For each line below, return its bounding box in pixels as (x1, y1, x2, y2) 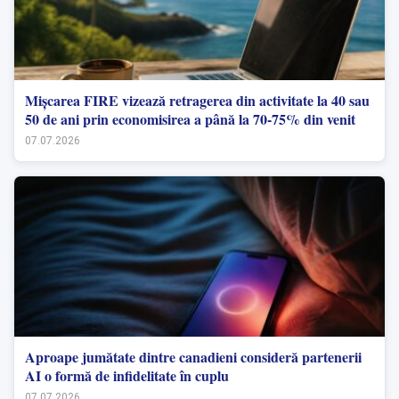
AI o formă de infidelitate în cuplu (25, 364, 229, 386)
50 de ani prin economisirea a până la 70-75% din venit (25, 108, 355, 129)
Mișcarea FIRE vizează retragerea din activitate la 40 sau (25, 89, 370, 110)
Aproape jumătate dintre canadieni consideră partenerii (25, 346, 362, 367)
